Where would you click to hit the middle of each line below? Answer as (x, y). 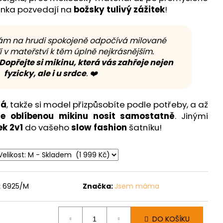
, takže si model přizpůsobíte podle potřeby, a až (107, 104)
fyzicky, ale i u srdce (45, 73)
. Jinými (192, 116)
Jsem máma (137, 186)
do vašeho (47, 127)
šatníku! (144, 127)
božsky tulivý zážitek (119, 9)
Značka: (99, 186)
